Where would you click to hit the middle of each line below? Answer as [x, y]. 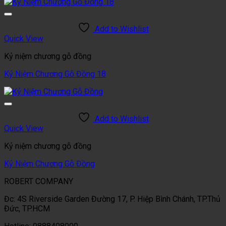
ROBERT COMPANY [39, 181]
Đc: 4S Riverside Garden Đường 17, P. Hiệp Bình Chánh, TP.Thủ [112, 199]
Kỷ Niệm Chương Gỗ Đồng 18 [55, 74]
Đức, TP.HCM [27, 208]
